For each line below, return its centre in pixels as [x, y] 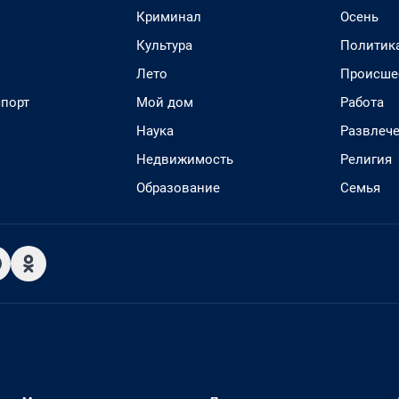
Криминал [169, 17]
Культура [164, 45]
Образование [178, 188]
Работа [362, 102]
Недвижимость [185, 159]
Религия [366, 159]
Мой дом [165, 102]
